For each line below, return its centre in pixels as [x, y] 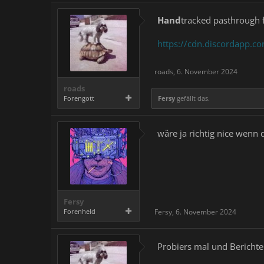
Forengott [79, 98]
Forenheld [80, 211]
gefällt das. [192, 98]
